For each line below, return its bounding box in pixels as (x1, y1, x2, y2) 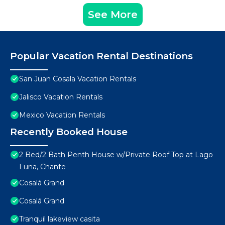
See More (87, 9, 138, 21)
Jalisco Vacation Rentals (19, 92, 102, 102)
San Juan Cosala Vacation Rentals (19, 74, 136, 84)
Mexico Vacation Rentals (19, 110, 105, 120)
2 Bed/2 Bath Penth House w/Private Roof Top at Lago (19, 150, 213, 160)
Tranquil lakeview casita (19, 214, 100, 224)
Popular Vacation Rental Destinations (10, 50, 193, 62)
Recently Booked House (10, 126, 128, 138)
